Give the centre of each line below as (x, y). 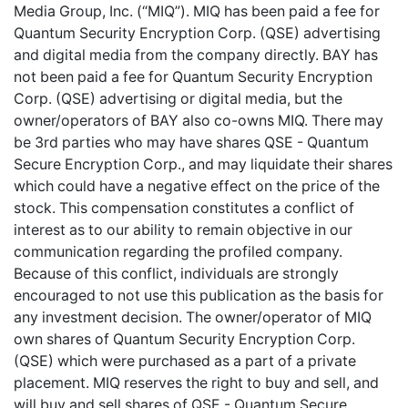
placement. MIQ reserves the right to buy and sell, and (196, 382)
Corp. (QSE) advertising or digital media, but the (178, 98)
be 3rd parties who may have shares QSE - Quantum (191, 142)
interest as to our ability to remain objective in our (183, 229)
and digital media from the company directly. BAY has (196, 55)
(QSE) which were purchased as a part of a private (185, 361)
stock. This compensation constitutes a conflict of (184, 208)
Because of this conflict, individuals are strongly (176, 273)
